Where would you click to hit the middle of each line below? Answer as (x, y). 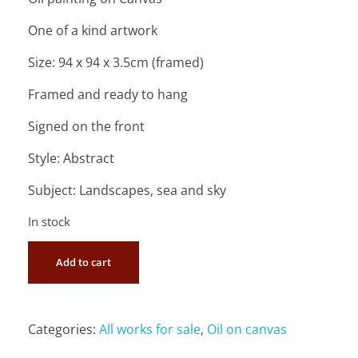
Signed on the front (86, 126)
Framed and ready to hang (108, 94)
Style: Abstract (71, 158)
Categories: (64, 330)
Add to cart (84, 263)
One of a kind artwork (93, 30)
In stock (49, 221)
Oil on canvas (247, 330)
